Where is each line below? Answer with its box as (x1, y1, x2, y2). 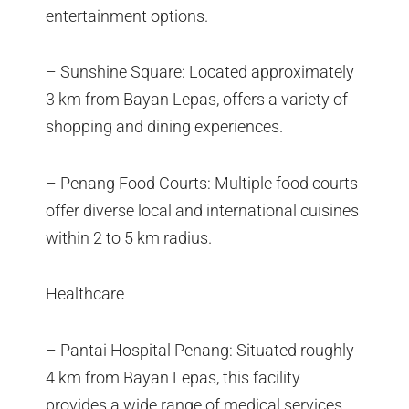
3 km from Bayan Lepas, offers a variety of (46, 89, 348, 110)
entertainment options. (46, 5, 208, 26)
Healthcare (46, 284, 124, 304)
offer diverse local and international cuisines (46, 200, 359, 220)
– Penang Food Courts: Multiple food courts (46, 173, 358, 193)
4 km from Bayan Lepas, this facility (46, 367, 300, 387)
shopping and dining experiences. (46, 117, 283, 137)
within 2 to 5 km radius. (46, 227, 212, 247)
